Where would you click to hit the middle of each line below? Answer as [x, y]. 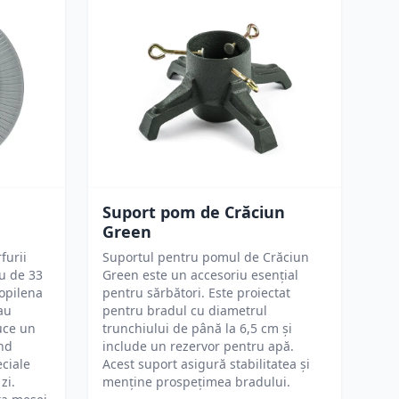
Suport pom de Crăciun [194, 212]
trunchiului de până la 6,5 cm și [197, 328]
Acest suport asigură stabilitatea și [206, 364]
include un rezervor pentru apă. [198, 346]
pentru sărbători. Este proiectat [196, 293]
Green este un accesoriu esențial [200, 275]
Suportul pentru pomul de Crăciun [206, 257]
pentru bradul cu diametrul [185, 310]
